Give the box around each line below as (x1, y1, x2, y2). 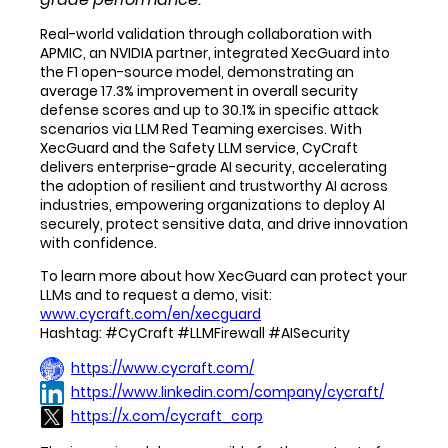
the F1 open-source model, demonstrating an (40, 62, 354, 83)
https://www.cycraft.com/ (71, 357, 254, 378)
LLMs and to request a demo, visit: (40, 285, 272, 306)
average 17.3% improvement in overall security (40, 81, 358, 102)
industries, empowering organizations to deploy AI (40, 195, 385, 216)
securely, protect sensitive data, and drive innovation (40, 214, 408, 235)
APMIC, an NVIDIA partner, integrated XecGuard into (40, 43, 390, 64)
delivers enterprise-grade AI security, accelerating (40, 157, 387, 178)
